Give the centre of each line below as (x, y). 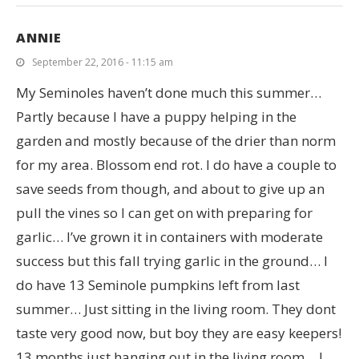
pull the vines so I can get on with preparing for (164, 213)
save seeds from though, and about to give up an (170, 189)
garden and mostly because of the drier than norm (176, 141)
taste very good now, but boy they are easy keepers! (179, 333)
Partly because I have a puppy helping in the (156, 117)
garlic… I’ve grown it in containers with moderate (169, 237)
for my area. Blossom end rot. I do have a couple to (176, 165)
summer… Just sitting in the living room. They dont (176, 309)
